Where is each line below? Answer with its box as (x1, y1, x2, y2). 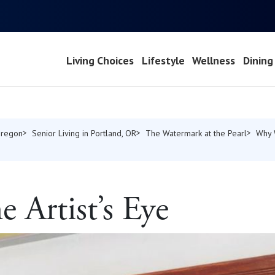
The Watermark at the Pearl (145, 127, 247, 139)
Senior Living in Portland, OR (32, 127, 136, 139)
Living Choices (66, 53, 134, 68)
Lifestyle (141, 53, 185, 68)
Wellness (192, 53, 236, 68)
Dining (243, 53, 274, 68)
